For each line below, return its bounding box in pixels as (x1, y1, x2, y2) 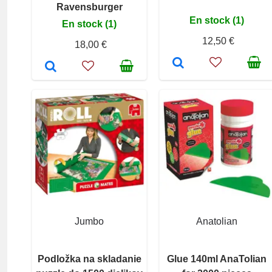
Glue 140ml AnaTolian (167, 253, 267, 264)
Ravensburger (56, 1, 123, 12)
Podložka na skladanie (37, 253, 141, 264)
